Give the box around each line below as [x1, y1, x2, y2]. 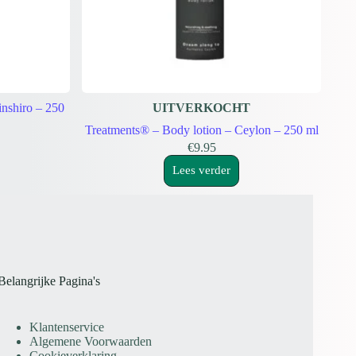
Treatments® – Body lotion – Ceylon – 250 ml [84, 122, 319, 137]
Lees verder [172, 164, 231, 177]
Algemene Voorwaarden [29, 335, 153, 348]
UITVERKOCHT [153, 100, 251, 114]
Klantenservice [29, 320, 105, 334]
